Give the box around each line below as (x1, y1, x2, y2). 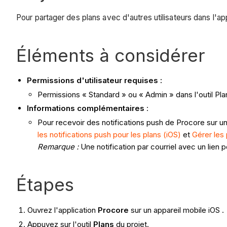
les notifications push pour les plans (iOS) (37, 130, 181, 140)
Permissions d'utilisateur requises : (27, 75, 162, 85)
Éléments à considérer (16, 44, 205, 66)
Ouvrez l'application (27, 205, 98, 215)
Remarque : (37, 142, 79, 152)
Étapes (16, 174, 74, 196)
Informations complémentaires (27, 103, 144, 113)
